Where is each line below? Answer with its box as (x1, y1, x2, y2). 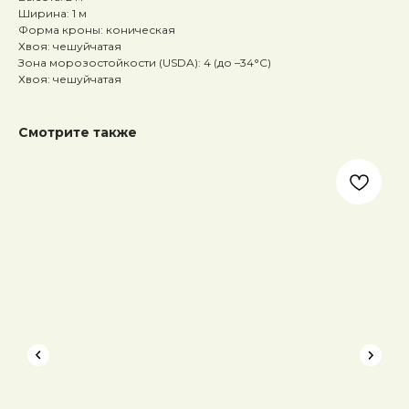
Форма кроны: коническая (18, 23, 175, 37)
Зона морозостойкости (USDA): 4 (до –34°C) (18, 56, 271, 70)
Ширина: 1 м (18, 6, 87, 21)
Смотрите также (18, 124, 137, 142)
